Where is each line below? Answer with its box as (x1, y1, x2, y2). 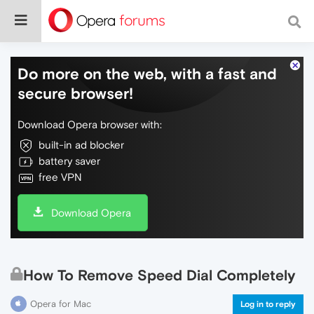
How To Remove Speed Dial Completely (23, 266, 295, 284)
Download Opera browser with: (18, 118, 162, 130)
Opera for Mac (30, 299, 91, 309)
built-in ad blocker (39, 139, 124, 151)
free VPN (39, 171, 82, 183)
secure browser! (18, 84, 133, 102)
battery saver (39, 155, 100, 167)
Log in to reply (240, 299, 296, 309)
